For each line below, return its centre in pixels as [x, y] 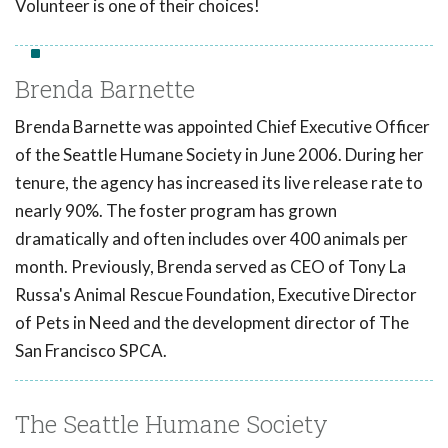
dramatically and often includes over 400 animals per [211, 238]
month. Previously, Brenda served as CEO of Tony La [210, 266]
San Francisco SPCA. [91, 350]
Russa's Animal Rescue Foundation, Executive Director [216, 294]
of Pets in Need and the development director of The [212, 322]
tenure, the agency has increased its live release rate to [219, 182]
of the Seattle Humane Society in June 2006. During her [219, 154]
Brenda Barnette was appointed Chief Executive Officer [222, 126]
